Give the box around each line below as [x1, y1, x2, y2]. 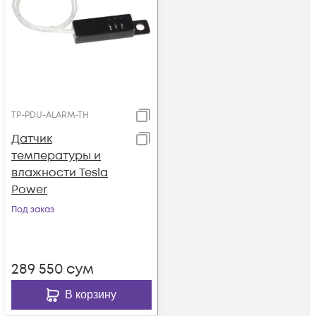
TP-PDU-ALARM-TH [11, 109, 89, 121]
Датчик [11, 131, 52, 147]
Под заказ [11, 204, 54, 216]
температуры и [11, 148, 101, 164]
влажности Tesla [11, 165, 108, 181]
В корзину [65, 288, 116, 300]
